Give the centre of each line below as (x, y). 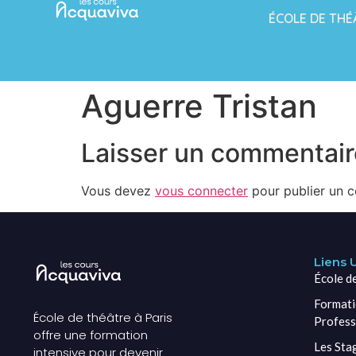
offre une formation (91, 335)
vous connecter (201, 191)
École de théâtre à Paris (103, 318)
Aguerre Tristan (199, 106)
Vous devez (118, 191)
